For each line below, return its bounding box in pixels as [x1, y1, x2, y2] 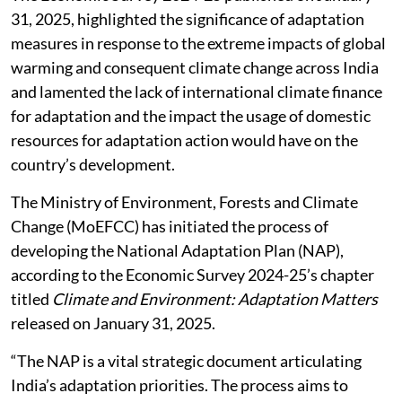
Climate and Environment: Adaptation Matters [52, 288, 378, 309]
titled [11, 288, 52, 309]
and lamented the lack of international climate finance [11, 81, 382, 101]
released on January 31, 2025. [11, 312, 215, 333]
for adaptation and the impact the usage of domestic [11, 105, 371, 126]
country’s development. [11, 153, 178, 174]
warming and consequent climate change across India [11, 57, 379, 77]
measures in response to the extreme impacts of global [11, 32, 386, 53]
